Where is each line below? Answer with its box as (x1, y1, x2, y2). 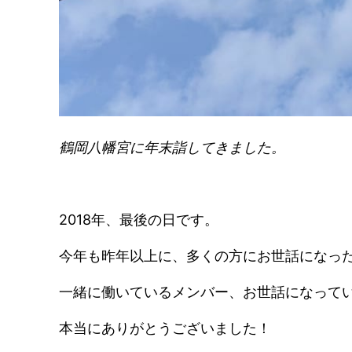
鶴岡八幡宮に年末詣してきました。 (59, 138, 286, 156)
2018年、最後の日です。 (59, 211, 219, 228)
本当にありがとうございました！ (59, 319, 272, 336)
